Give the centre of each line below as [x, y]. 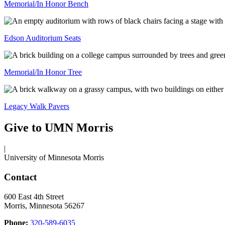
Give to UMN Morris [59, 127]
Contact [20, 177]
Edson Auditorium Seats [42, 38]
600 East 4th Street [34, 196]
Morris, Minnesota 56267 [44, 205]
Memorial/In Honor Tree [43, 72]
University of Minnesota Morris [54, 158]
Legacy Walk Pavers [37, 106]
